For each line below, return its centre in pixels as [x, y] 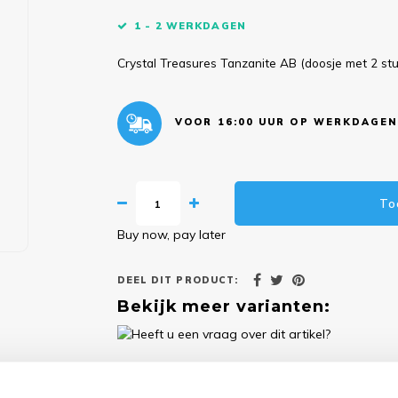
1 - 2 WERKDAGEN [190, 26]
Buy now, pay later [171, 235]
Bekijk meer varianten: [224, 306]
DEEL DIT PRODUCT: [178, 279]
